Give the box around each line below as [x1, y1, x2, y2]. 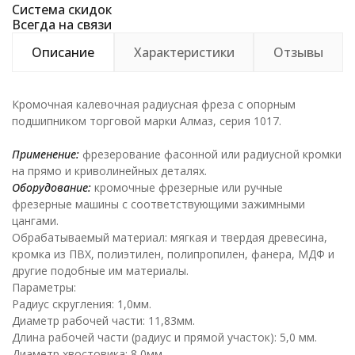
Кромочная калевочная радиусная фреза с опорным [12, 97, 296, 112]
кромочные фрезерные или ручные [91, 180, 283, 195]
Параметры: [12, 280, 76, 295]
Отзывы [273, 44, 324, 61]
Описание [31, 44, 94, 61]
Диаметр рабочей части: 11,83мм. [12, 313, 195, 328]
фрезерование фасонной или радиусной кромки [79, 147, 342, 162]
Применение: [12, 147, 79, 162]
